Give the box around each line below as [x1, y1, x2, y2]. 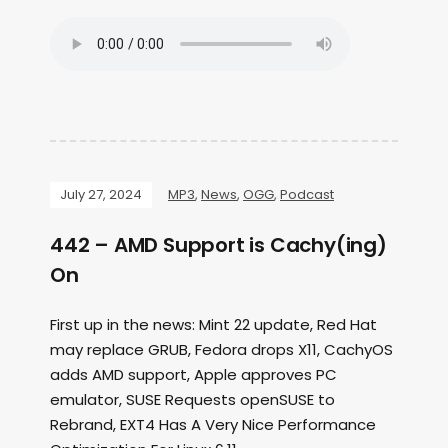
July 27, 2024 [60, 185, 142, 205]
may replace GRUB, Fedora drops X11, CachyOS [50, 339, 393, 361]
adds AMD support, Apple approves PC [50, 364, 337, 386]
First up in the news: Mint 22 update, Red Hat [50, 314, 377, 336]
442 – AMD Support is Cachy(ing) [50, 231, 387, 260]
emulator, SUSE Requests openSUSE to [50, 389, 335, 411]
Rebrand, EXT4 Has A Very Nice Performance [50, 414, 376, 436]
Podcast [280, 185, 334, 205]
